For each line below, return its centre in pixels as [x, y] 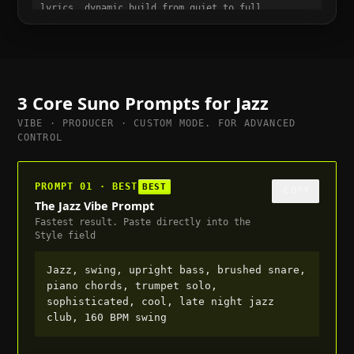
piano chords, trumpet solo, [132, 285]
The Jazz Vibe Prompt [95, 205]
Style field [66, 235]
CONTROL [40, 137]
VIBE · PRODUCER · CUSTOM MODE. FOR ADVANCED [156, 123]
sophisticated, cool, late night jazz [160, 301]
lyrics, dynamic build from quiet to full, [154, 8]
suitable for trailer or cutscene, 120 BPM [154, 23]
